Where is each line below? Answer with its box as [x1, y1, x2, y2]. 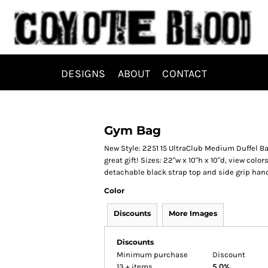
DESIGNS [61, 66, 106, 80]
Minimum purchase [117, 250, 188, 259]
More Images [169, 209, 217, 218]
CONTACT [162, 66, 207, 80]
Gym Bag [104, 123, 161, 138]
